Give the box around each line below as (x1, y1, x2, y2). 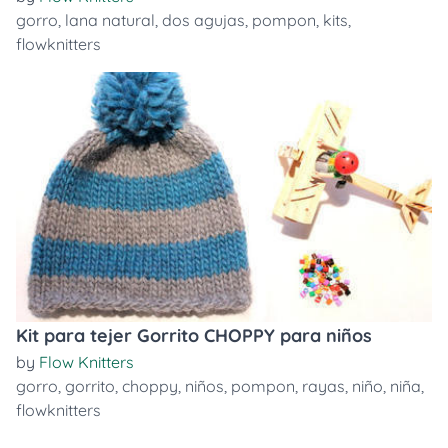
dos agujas (162, 10, 245, 30)
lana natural (65, 10, 155, 30)
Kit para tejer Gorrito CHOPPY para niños (16, 324, 372, 347)
